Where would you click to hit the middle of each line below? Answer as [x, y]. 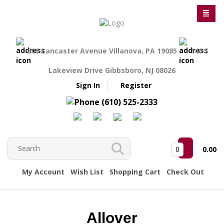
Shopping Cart [135, 171]
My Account [43, 171]
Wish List [87, 171]
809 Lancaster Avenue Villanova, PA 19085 [103, 50]
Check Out [185, 171]
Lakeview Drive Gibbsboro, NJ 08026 [112, 70]
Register [136, 85]
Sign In [88, 85]
